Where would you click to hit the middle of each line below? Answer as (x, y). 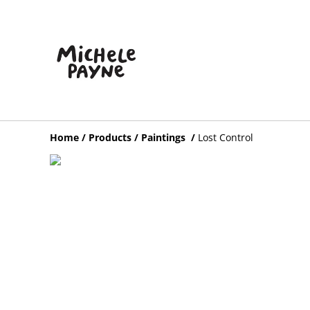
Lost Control (226, 137)
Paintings (165, 137)
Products (110, 137)
